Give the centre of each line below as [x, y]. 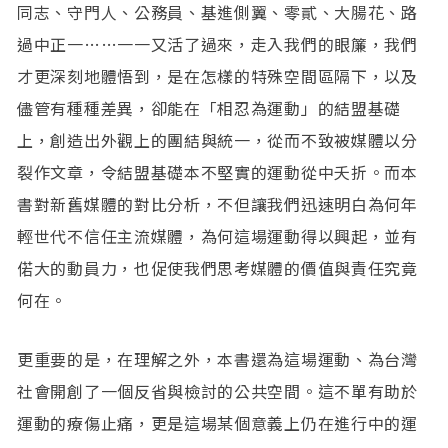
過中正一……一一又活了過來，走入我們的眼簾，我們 [217, 44]
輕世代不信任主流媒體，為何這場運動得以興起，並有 [217, 236]
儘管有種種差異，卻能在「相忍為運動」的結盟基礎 [209, 108]
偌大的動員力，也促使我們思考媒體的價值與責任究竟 [217, 268]
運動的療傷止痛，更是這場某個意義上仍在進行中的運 [217, 423]
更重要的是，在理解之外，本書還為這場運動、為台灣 [217, 359]
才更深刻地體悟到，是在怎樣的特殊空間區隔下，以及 [217, 76]
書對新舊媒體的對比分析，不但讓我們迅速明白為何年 [217, 204]
